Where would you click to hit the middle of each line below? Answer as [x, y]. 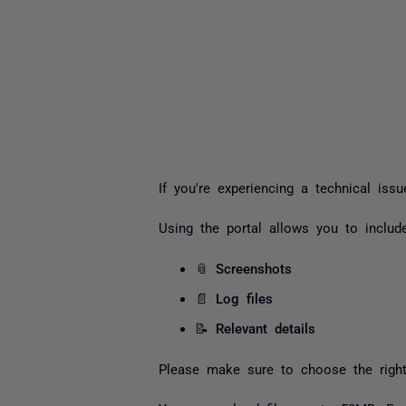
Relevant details [265, 328]
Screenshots [253, 267]
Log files [244, 297]
